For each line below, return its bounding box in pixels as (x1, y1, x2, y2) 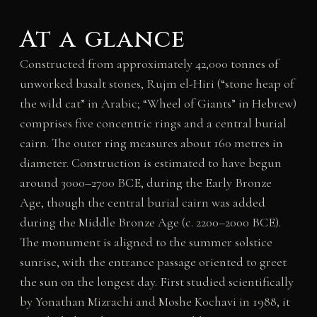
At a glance (19, 23, 186, 56)
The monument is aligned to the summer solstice (19, 234, 272, 250)
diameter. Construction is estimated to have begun (19, 154, 282, 171)
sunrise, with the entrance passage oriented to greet (19, 253, 287, 270)
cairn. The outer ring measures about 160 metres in (19, 134, 283, 151)
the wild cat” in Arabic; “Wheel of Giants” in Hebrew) (19, 95, 296, 111)
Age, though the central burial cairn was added (19, 194, 265, 210)
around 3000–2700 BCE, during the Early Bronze (19, 174, 272, 190)
